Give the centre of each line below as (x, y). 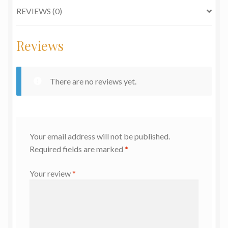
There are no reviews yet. (93, 81)
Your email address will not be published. (99, 136)
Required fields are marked (77, 149)
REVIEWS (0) (39, 11)
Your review (51, 174)
